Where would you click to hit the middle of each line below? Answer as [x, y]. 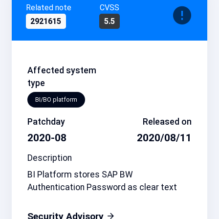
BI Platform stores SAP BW [80, 174]
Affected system [62, 71]
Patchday [46, 121]
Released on [167, 121]
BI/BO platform [56, 100]
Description [50, 158]
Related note [48, 8]
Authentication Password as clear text [102, 187]
